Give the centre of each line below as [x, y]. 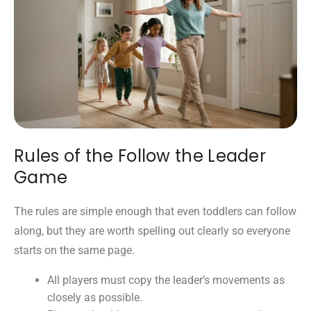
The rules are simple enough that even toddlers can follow [155, 212]
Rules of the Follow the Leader [140, 156]
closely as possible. [95, 298]
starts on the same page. [74, 251]
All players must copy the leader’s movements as [166, 280]
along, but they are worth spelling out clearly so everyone [152, 231]
